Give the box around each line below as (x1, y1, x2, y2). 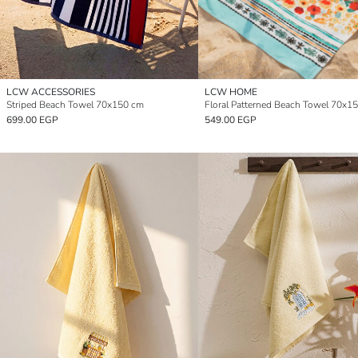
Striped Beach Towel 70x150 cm (6, 98, 144, 112)
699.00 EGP (6, 113, 58, 127)
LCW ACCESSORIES (6, 86, 95, 99)
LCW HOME (205, 86, 257, 99)
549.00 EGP (205, 113, 257, 127)
